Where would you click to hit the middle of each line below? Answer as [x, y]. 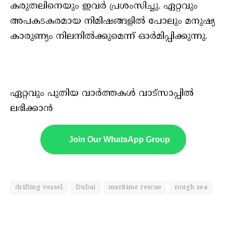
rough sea [191, 187]
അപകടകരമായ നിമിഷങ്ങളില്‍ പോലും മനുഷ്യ [112, 21]
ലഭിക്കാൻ [32, 109]
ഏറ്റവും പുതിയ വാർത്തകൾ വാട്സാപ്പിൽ [102, 94]
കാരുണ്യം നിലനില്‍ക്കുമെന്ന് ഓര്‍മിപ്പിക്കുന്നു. [109, 36]
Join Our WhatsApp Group [119, 139]
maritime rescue [135, 187]
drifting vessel [39, 187]
